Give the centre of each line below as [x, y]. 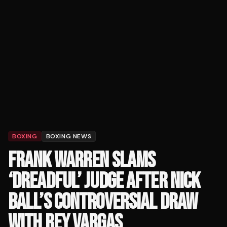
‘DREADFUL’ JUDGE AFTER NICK [104, 181]
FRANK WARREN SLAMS [82, 161]
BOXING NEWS [69, 137]
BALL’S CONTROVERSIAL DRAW [103, 202]
